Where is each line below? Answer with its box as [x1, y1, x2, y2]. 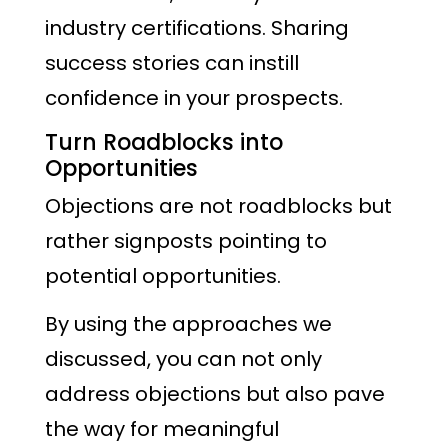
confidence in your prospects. [45, 84, 343, 113]
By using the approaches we [45, 310, 332, 339]
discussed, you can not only [45, 345, 322, 374]
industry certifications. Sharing [45, 14, 349, 43]
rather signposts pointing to [45, 226, 327, 255]
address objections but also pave [45, 380, 385, 409]
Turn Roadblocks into [45, 126, 283, 158]
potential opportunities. [45, 261, 286, 290]
